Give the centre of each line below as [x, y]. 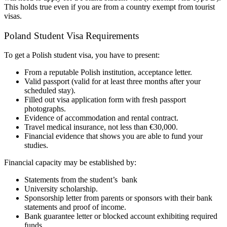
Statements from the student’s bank [82, 180]
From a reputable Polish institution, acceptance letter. [108, 72]
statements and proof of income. [75, 207]
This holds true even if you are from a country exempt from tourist [109, 7]
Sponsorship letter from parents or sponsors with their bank [118, 198]
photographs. [45, 109]
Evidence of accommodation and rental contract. [101, 118]
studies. [36, 145]
